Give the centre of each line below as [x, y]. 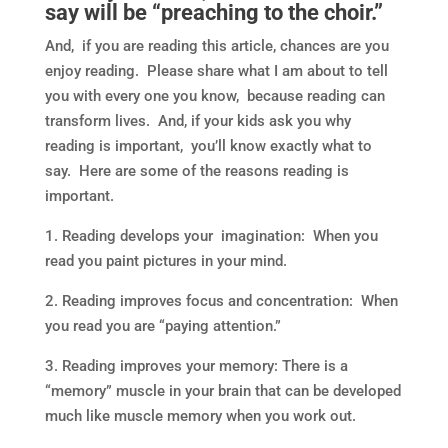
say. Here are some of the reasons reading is [196, 171]
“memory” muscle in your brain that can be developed [222, 391]
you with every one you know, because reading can [214, 96]
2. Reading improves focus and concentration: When [221, 301]
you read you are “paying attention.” [162, 326]
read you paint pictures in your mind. [165, 261]
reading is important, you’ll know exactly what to [208, 146]
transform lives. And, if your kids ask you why [199, 121]
